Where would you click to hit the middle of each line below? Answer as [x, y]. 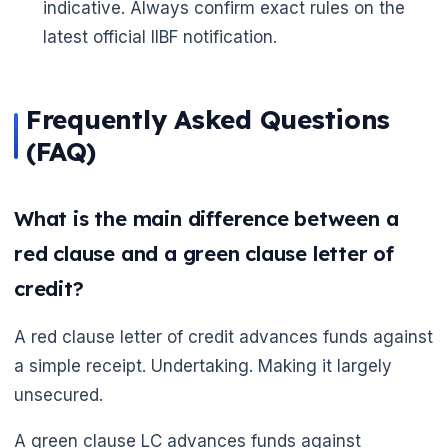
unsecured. [58, 394]
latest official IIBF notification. [159, 36]
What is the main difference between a [206, 218]
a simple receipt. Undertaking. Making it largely [203, 365]
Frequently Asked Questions [208, 119]
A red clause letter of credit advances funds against [223, 336]
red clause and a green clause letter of [204, 253]
